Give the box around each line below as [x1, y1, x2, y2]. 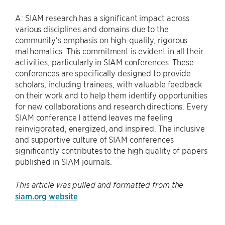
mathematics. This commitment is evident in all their [15, 46, 203, 56]
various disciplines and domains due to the [15, 24, 169, 34]
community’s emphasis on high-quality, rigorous [15, 35, 188, 45]
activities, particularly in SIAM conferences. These [15, 57, 194, 67]
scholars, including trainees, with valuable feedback [15, 79, 202, 89]
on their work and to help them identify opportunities [15, 90, 207, 100]
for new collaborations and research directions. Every [15, 101, 208, 111]
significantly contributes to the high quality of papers [15, 145, 207, 155]
